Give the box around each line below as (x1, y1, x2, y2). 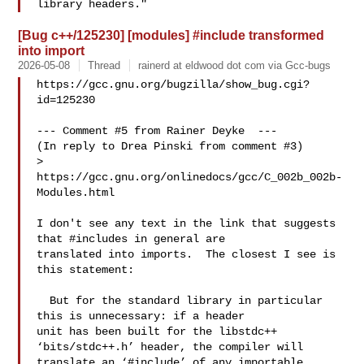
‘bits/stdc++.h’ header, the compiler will (37, 340, 304, 353)
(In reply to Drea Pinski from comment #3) (37, 140, 304, 153)
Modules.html (37, 186, 115, 199)
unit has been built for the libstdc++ (37, 325, 278, 338)
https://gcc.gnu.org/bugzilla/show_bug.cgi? (37, 78, 310, 91)
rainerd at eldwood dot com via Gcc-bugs (138, 59, 331, 71)
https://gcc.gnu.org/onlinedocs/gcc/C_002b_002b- (37, 171, 343, 184)
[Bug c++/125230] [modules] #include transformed (18, 28, 325, 42)
